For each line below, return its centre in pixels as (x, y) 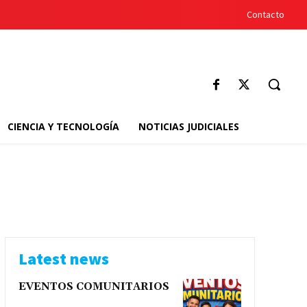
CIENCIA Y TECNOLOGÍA (63, 126)
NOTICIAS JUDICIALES (188, 126)
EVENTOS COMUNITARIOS (94, 287)
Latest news (63, 259)
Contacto (266, 14)
